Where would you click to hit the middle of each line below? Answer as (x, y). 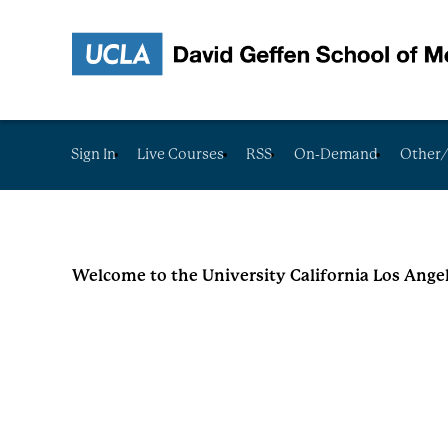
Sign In (93, 154)
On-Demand (336, 154)
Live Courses (181, 154)
